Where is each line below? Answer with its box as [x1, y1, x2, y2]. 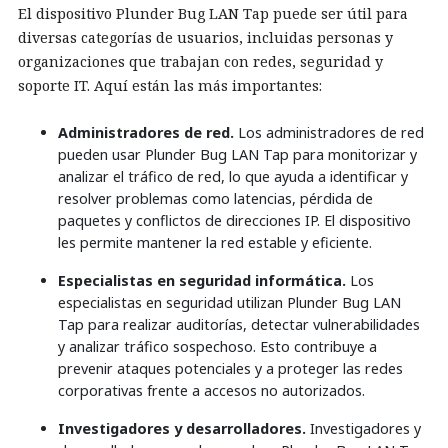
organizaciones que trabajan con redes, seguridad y [18, 52, 383, 71]
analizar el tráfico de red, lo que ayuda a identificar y [58, 167, 408, 186]
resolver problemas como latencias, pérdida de [58, 189, 373, 208]
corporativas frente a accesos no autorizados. [58, 381, 365, 400]
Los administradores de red [238, 123, 424, 142]
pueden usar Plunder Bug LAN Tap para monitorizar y [58, 145, 417, 164]
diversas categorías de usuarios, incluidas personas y [18, 28, 393, 47]
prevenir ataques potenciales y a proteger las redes [58, 359, 403, 378]
